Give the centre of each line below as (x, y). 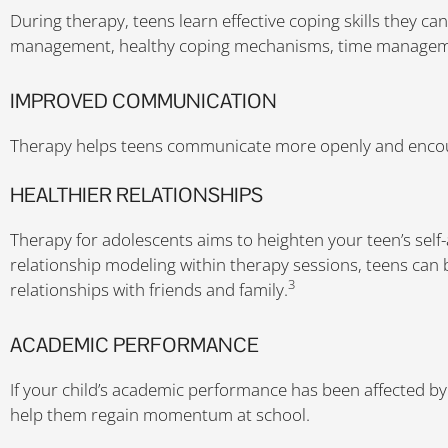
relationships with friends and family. (149, 289)
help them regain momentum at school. (162, 414)
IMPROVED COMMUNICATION (143, 100)
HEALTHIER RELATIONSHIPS (136, 195)
